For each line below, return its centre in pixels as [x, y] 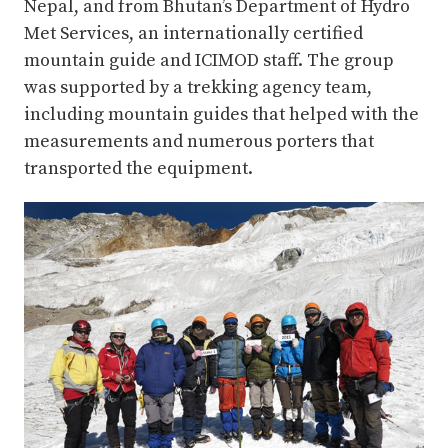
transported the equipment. [138, 169]
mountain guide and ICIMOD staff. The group [209, 61]
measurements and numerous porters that [199, 142]
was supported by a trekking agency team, [198, 88]
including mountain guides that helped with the [221, 115]
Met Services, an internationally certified [193, 34]
